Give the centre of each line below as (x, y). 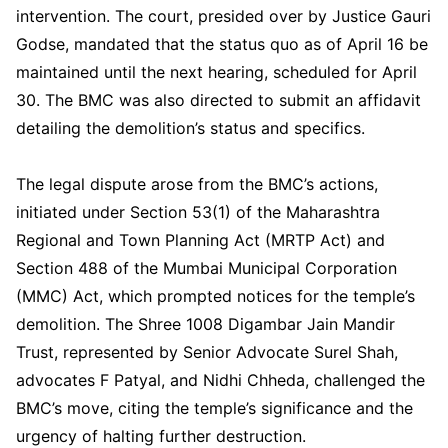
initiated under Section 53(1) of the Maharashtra (198, 211)
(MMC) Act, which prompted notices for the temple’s (215, 295)
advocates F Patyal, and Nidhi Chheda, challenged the (220, 379)
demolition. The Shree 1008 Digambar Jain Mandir (205, 323)
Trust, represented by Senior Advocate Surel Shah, (207, 351)
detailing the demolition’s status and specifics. (190, 127)
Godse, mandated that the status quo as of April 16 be (222, 43)
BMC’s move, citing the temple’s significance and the (214, 407)
